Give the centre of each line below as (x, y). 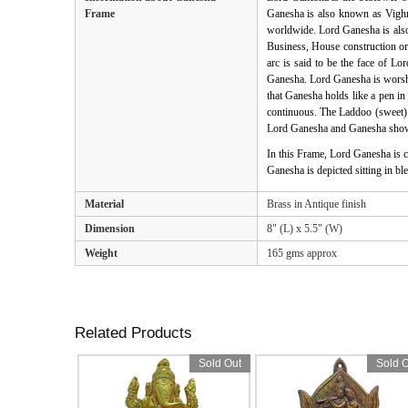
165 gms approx (301, 253)
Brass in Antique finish (316, 204)
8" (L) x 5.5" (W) (304, 228)
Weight (101, 253)
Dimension (109, 228)
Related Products (133, 332)
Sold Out (219, 363)
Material (104, 204)
